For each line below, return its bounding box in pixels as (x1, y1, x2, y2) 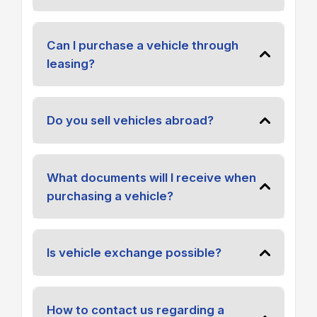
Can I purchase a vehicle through (46, 38, 238, 52)
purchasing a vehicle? (46, 188, 173, 203)
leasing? (46, 56, 95, 71)
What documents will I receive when (46, 170, 256, 185)
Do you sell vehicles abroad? (46, 113, 214, 128)
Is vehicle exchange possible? (46, 246, 221, 260)
